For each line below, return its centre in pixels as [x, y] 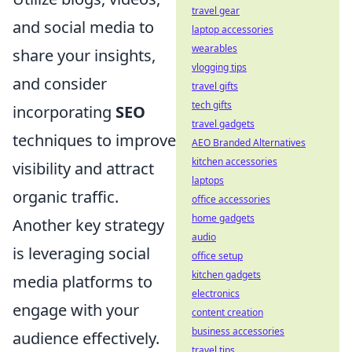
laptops [208, 180]
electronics [216, 293]
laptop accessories [233, 29]
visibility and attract [83, 169]
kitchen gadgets [226, 275]
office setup [217, 256]
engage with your [76, 310]
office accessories [231, 199]
